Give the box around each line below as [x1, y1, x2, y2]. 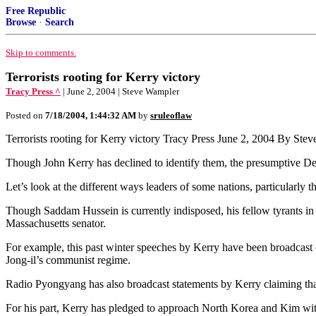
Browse [6, 17, 36, 28]
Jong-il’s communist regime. [6, 254, 130, 266]
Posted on [6, 110, 45, 121]
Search [45, 17, 74, 28]
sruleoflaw [150, 110, 192, 121]
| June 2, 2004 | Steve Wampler [63, 86, 179, 97]
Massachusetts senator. [6, 217, 106, 229]
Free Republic [6, 6, 66, 16]
